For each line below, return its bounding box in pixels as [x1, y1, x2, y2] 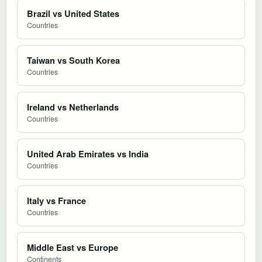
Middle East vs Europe [27, 240, 118, 254]
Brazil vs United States [27, 6, 119, 20]
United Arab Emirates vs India [27, 147, 149, 160]
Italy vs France [27, 194, 86, 207]
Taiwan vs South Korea [27, 53, 120, 67]
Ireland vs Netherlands [27, 100, 119, 113]
